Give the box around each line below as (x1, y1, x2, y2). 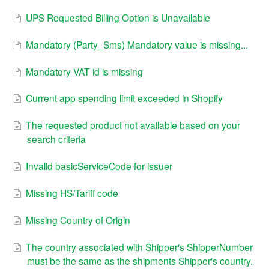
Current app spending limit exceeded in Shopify (26, 91, 223, 105)
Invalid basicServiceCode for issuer (26, 159, 172, 173)
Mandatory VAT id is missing (26, 64, 143, 78)
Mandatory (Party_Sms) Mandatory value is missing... (26, 37, 248, 51)
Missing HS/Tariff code (26, 186, 118, 199)
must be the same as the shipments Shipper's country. (27, 253, 253, 267)
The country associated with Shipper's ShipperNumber (26, 240, 253, 253)
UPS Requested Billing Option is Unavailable (26, 10, 210, 24)
